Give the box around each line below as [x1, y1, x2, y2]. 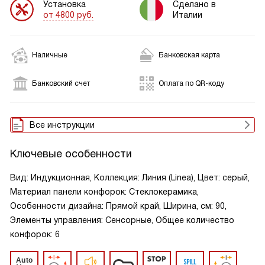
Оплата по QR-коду [159, 79, 225, 88]
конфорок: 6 [10, 230, 60, 239]
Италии [173, 10, 202, 20]
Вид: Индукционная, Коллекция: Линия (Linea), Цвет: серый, [10, 173, 250, 182]
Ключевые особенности [10, 148, 132, 160]
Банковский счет [32, 79, 90, 88]
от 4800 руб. [43, 9, 93, 20]
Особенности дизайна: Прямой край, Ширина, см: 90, [10, 201, 227, 211]
